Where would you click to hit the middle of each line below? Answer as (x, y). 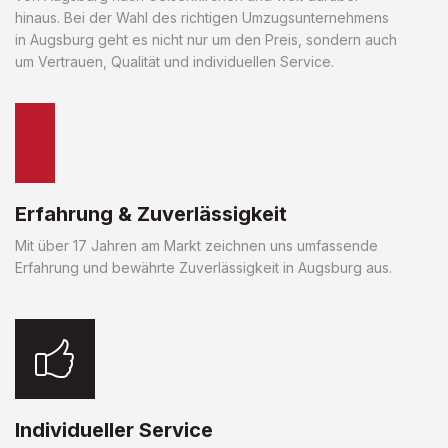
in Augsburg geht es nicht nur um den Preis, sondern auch (206, 39)
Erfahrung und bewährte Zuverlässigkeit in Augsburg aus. (203, 267)
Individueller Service (114, 429)
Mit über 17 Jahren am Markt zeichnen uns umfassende (196, 245)
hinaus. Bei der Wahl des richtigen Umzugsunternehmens (202, 17)
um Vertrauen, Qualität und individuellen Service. (174, 61)
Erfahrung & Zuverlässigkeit (151, 213)
